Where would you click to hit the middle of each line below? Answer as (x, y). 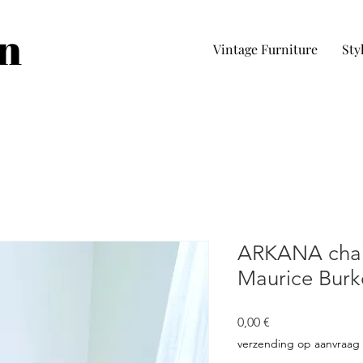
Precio (287, 321)
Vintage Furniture (265, 49)
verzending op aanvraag (299, 344)
